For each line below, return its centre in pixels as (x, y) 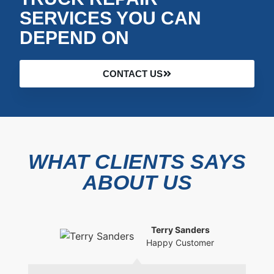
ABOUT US (137, 182)
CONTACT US (132, 73)
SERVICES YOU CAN (110, 17)
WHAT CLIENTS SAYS (137, 161)
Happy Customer (180, 242)
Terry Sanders (180, 229)
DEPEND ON (74, 37)
